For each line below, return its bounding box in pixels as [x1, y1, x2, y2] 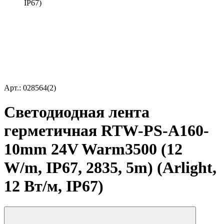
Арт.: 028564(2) [4, 83, 56, 92]
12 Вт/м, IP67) [4, 177, 103, 195]
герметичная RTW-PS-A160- [4, 121, 209, 140]
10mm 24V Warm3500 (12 [4, 140, 182, 158]
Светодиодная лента [4, 103, 149, 121]
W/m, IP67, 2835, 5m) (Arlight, [4, 158, 216, 177]
